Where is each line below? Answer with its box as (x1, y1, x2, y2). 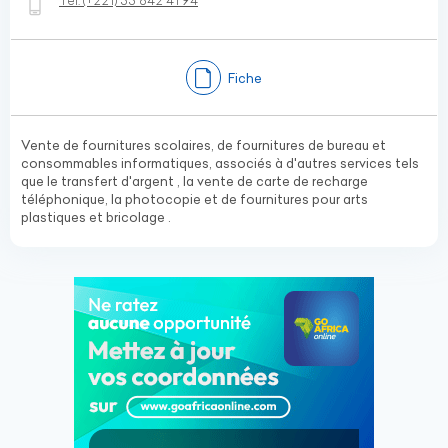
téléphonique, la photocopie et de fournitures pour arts (21, 191, 368, 207)
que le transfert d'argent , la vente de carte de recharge (21, 173, 368, 189)
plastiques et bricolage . (21, 209, 171, 225)
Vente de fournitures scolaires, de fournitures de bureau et (21, 137, 386, 153)
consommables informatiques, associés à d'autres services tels (21, 155, 419, 171)
